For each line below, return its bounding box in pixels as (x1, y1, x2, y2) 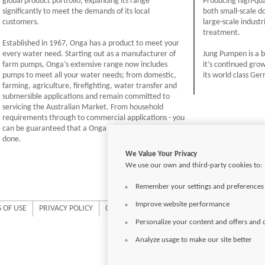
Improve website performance (135, 201, 230, 208)
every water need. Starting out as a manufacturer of (2, 49, 176, 59)
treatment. (202, 28, 240, 37)
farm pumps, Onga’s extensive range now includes (2, 60, 167, 69)
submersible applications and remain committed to (2, 92, 170, 101)
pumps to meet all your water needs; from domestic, (2, 70, 176, 80)
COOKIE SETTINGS (105, 203, 165, 213)
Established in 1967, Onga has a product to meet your (2, 38, 179, 48)
